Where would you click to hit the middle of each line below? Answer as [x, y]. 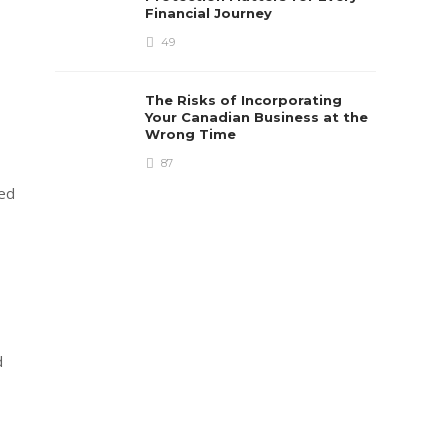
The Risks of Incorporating [244, 100]
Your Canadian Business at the [257, 117]
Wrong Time [193, 134]
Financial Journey [211, 13]
